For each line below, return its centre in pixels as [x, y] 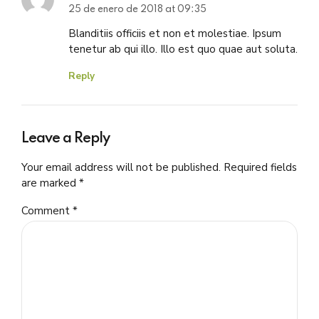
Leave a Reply [66, 139]
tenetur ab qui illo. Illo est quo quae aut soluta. [183, 49]
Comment [47, 211]
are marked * [53, 183]
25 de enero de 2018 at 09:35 [137, 9]
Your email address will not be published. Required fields [159, 168]
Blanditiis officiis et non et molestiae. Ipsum [174, 33]
